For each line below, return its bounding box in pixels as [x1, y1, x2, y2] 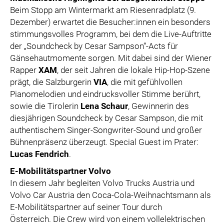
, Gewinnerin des [128, 101, 189, 111]
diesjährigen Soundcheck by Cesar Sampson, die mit [10, 113, 203, 123]
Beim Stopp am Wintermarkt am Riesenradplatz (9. [10, 5, 196, 15]
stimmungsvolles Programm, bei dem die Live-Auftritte [10, 29, 211, 39]
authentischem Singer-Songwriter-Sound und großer [10, 125, 202, 135]
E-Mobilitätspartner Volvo [10, 166, 111, 176]
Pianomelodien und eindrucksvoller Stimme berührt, [10, 89, 200, 99]
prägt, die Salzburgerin [10, 77, 93, 87]
